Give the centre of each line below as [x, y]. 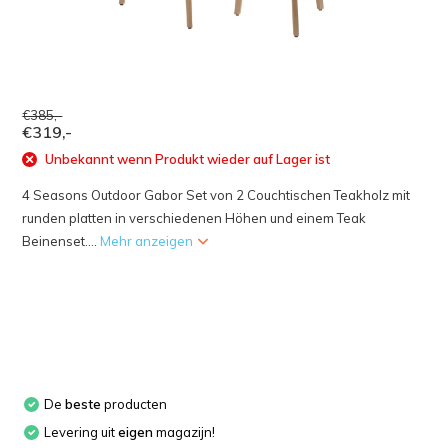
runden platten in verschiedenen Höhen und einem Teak [194, 217]
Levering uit [81, 431]
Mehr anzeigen [148, 240]
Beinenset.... [61, 240]
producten [134, 403]
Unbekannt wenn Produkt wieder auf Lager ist [186, 159]
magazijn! [184, 431]
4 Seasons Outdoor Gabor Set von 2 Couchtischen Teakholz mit [216, 194]
